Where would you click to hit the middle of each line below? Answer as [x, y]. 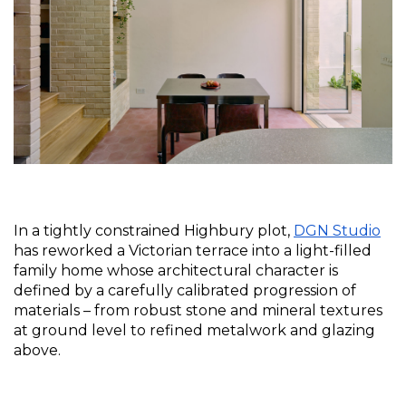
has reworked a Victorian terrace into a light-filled [193, 251]
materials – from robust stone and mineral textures [198, 311]
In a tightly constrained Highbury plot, [154, 231]
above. [37, 351]
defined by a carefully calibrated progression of [185, 291]
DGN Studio [337, 231]
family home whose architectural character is [176, 271]
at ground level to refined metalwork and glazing [194, 331]
